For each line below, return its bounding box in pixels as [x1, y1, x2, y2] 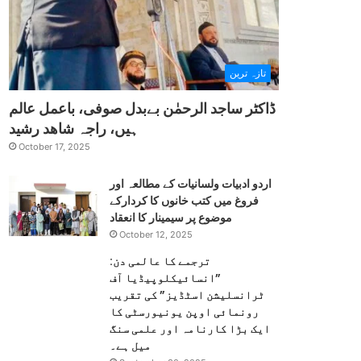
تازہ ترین [230, 66, 266, 79]
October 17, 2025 [19, 140, 91, 152]
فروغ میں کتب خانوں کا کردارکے [110, 192, 259, 209]
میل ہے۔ [110, 337, 151, 354]
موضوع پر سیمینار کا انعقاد [110, 209, 233, 226]
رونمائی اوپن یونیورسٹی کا [110, 303, 259, 320]
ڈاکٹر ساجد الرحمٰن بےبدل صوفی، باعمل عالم [9, 98, 276, 118]
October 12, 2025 [119, 228, 193, 240]
